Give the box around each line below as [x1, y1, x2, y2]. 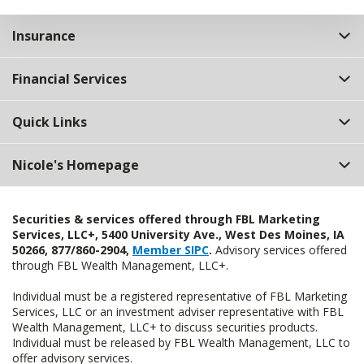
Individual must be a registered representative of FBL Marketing [12, 288, 347, 305]
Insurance [12, 27, 76, 45]
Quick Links [12, 113, 87, 132]
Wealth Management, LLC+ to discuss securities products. [12, 319, 318, 336]
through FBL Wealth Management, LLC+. [12, 258, 228, 274]
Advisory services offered [212, 242, 347, 258]
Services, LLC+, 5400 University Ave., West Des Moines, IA [12, 227, 344, 243]
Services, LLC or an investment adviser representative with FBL [12, 304, 344, 320]
